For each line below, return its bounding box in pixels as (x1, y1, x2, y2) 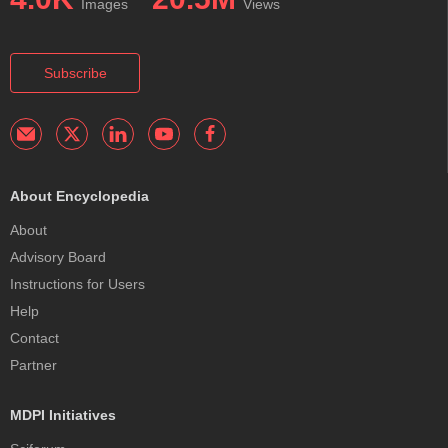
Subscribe (43, 65, 107, 82)
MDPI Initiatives (10, 406, 116, 423)
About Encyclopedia (10, 187, 149, 204)
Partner (10, 356, 57, 373)
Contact (10, 329, 59, 346)
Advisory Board (10, 248, 106, 265)
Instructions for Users (10, 275, 145, 292)
